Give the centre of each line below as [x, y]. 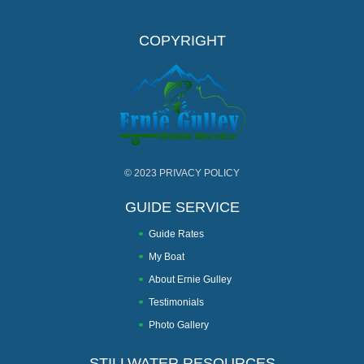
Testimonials [176, 302]
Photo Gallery [179, 325]
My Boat [167, 256]
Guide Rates [176, 234]
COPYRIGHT [182, 40]
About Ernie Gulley [190, 279]
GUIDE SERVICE [182, 207]
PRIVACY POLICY [199, 173]
